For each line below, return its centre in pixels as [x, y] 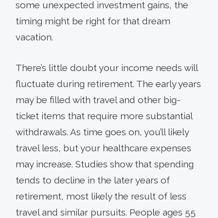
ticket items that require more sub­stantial [104, 116]
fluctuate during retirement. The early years [108, 83]
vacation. [34, 37]
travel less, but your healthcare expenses [103, 148]
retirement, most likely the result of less [101, 196]
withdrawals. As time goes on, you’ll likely [102, 132]
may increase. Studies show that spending [105, 164]
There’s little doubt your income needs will [107, 67]
